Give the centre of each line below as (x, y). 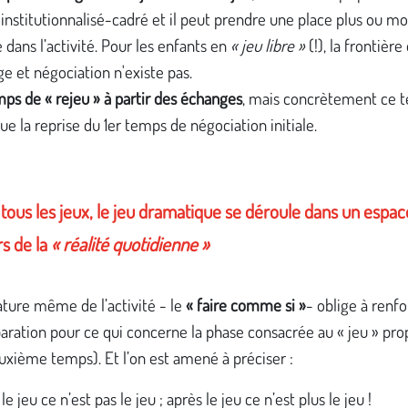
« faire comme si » (246, 304)
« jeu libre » (267, 46)
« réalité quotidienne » (130, 244)
